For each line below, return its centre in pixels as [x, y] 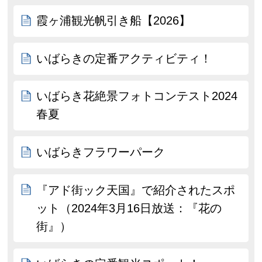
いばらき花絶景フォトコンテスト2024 [137, 96]
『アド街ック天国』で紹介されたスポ [136, 190]
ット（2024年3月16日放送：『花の [129, 208]
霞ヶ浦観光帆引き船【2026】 [114, 21]
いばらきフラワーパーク [101, 152]
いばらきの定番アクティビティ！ [124, 58]
